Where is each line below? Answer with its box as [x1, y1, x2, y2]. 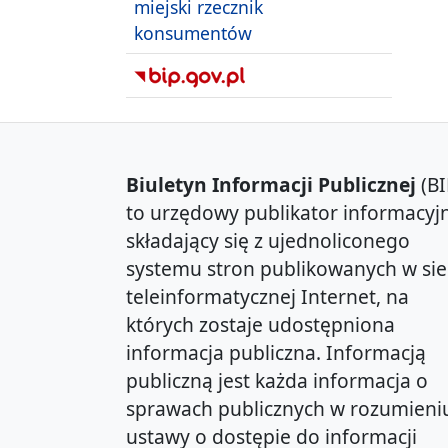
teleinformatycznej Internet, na [126, 282, 409, 310]
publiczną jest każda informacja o [126, 366, 428, 394]
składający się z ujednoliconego [126, 226, 410, 254]
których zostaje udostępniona [126, 310, 395, 338]
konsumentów [134, 20, 252, 45]
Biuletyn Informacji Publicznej [126, 170, 416, 198]
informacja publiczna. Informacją [126, 338, 426, 366]
